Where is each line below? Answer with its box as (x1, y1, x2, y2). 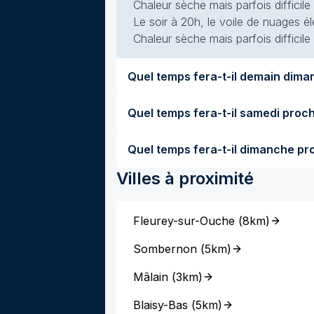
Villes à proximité (116, 168, 254, 189)
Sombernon (133, 242, 197, 256)
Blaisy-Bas (133, 298, 188, 312)
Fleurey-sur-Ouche (133, 214, 235, 228)
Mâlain (133, 270, 168, 284)
